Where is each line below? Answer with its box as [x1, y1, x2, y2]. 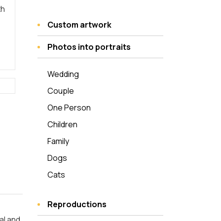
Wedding [47, 69, 79, 79]
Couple [47, 85, 74, 96]
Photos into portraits [47, 41, 131, 52]
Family [47, 136, 69, 147]
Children [47, 119, 77, 130]
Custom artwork [47, 19, 111, 30]
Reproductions [47, 199, 107, 210]
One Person [47, 102, 91, 113]
